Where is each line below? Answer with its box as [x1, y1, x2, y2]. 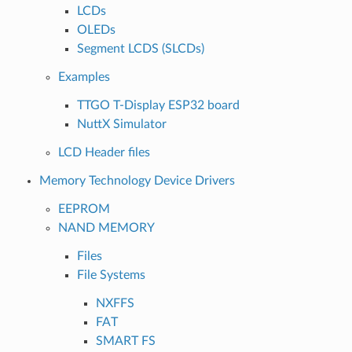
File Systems [76, 268, 145, 281]
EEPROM [57, 202, 110, 215]
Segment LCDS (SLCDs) [76, 42, 204, 55]
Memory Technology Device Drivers [38, 174, 235, 187]
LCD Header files [57, 145, 150, 159]
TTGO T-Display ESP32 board [76, 98, 240, 112]
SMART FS [95, 334, 156, 347]
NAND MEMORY [57, 221, 155, 234]
